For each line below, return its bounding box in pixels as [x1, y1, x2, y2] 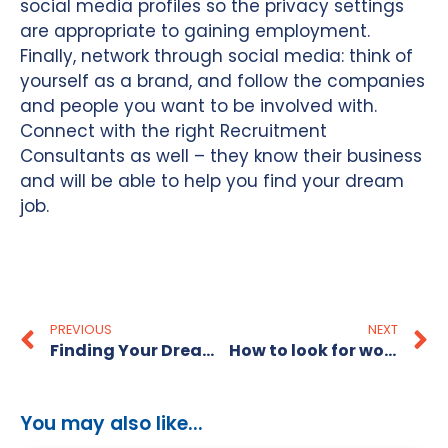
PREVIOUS [50, 320, 112, 338]
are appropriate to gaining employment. [20, 19, 370, 44]
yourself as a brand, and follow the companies [20, 69, 425, 94]
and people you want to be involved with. [20, 94, 377, 119]
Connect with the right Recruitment [20, 119, 327, 144]
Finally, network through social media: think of [20, 44, 413, 69]
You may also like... [20, 409, 203, 437]
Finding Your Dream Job [202, 338, 214, 362]
